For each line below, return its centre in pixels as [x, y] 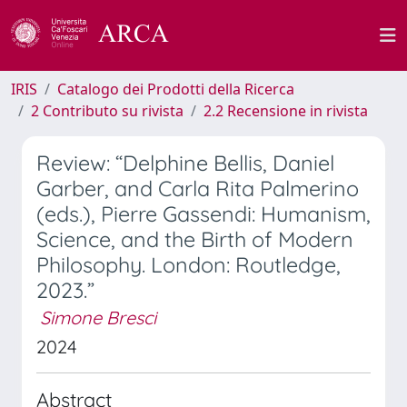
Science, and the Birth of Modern [195, 239]
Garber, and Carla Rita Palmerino [198, 189]
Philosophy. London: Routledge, [189, 265]
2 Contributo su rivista [107, 111]
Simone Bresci [98, 318]
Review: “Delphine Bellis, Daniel [185, 163]
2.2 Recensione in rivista [286, 111]
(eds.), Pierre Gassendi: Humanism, [203, 214]
